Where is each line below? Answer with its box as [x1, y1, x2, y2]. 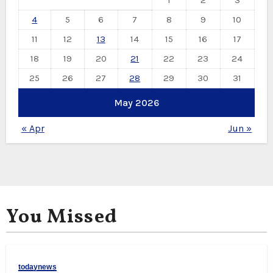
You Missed [5, 204, 117, 232]
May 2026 [113, 97, 159, 109]
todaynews [18, 263, 57, 272]
